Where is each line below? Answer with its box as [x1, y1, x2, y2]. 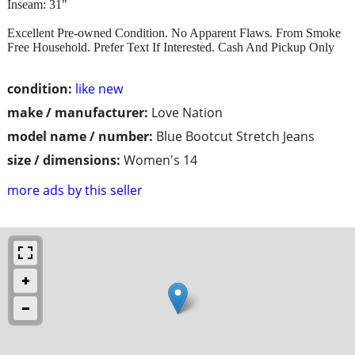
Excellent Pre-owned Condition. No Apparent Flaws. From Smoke [7, 25, 341, 40]
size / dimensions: [7, 151, 120, 169]
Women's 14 [124, 151, 197, 169]
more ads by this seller [7, 181, 143, 199]
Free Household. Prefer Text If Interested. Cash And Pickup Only [7, 40, 334, 54]
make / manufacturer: [7, 103, 148, 121]
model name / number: [7, 127, 153, 145]
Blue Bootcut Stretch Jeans [156, 127, 315, 145]
